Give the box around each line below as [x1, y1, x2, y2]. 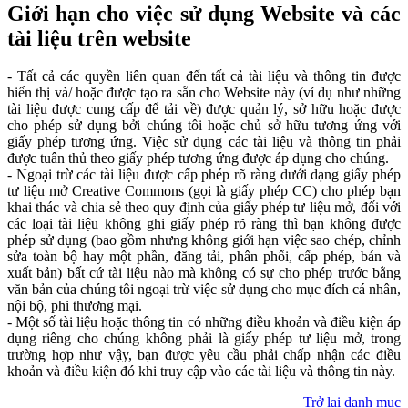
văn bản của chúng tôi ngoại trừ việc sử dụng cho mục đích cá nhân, [7, 281, 401, 298]
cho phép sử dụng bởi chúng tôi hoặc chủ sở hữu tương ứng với [7, 117, 401, 134]
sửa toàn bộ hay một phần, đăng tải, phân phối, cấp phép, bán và [7, 249, 401, 265]
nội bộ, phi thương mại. [7, 298, 142, 314]
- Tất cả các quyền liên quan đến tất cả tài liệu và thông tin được [7, 68, 401, 85]
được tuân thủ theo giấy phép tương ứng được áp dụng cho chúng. [7, 150, 389, 167]
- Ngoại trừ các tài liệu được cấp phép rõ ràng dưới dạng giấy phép [7, 167, 401, 183]
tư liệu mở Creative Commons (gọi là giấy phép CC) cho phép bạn [7, 183, 401, 199]
